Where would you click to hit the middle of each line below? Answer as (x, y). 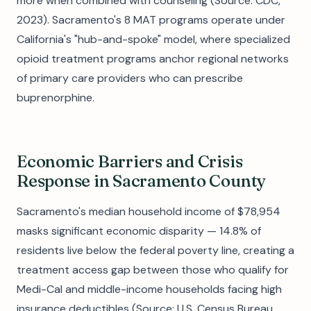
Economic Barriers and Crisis (130, 161)
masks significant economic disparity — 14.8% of (139, 231)
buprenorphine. (56, 98)
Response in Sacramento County (142, 181)
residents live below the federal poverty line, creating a (155, 250)
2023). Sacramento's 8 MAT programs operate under (151, 20)
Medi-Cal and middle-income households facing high (149, 289)
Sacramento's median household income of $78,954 (149, 211)
